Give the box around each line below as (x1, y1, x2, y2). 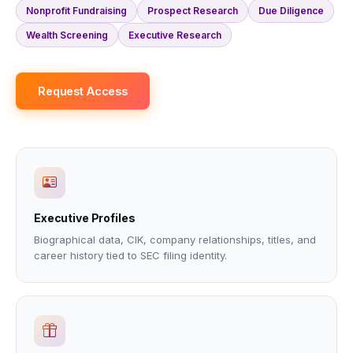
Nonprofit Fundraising (26, 5, 127, 17)
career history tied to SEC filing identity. (34, 249, 227, 262)
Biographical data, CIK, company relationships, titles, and (34, 233, 316, 246)
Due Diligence (258, 5, 324, 17)
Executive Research (128, 29, 221, 41)
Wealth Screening (26, 29, 108, 41)
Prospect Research (147, 5, 238, 17)
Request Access (38, 84, 128, 98)
